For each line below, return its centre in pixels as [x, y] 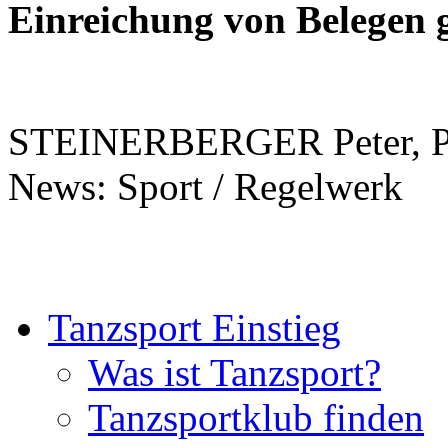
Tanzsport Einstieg [194, 327]
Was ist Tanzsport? [234, 372]
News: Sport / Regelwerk [205, 186]
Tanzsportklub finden [256, 417]
